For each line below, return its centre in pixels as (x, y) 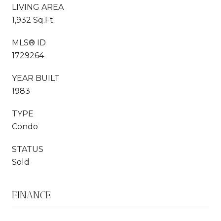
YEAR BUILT (36, 78)
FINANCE (31, 195)
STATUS (28, 149)
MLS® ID (29, 42)
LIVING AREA (38, 7)
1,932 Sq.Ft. (33, 20)
